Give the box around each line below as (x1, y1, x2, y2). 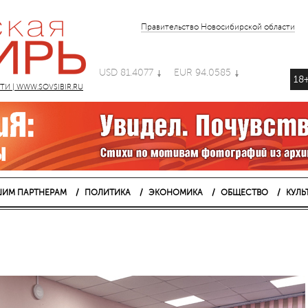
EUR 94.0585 (171, 67, 234, 78)
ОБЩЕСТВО (220, 188, 268, 197)
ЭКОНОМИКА (148, 188, 203, 197)
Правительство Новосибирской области (141, 23, 295, 32)
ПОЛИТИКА (84, 188, 131, 197)
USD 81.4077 (99, 67, 156, 78)
